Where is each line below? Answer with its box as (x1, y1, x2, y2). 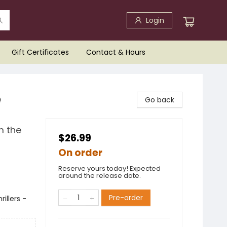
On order (58, 146, 102, 160)
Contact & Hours (86, 47, 145, 57)
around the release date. (58, 171, 141, 180)
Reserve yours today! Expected (58, 164, 161, 173)
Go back (145, 95, 174, 105)
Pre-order (109, 193, 143, 203)
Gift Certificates (12, 47, 69, 57)
